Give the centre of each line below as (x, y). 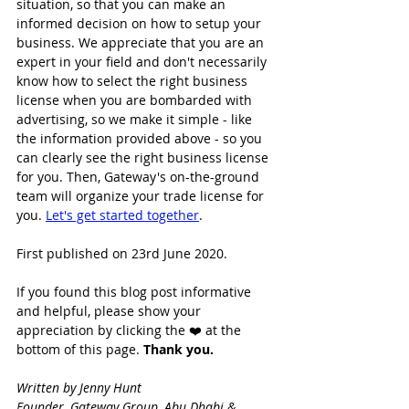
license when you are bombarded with (136, 100)
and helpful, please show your (110, 310)
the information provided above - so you (141, 138)
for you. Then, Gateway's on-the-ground (140, 176)
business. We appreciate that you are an (142, 42)
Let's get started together (122, 215)
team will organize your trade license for (142, 195)
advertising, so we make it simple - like (136, 119)
